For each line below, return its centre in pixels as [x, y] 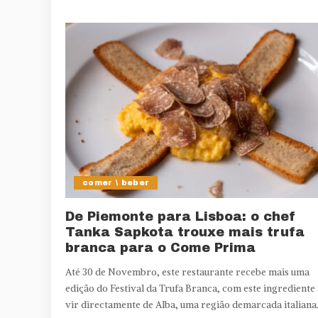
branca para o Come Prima [160, 248]
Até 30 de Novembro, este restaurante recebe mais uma [187, 273]
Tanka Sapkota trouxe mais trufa [185, 232]
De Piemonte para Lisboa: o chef [180, 217]
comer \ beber [116, 183]
